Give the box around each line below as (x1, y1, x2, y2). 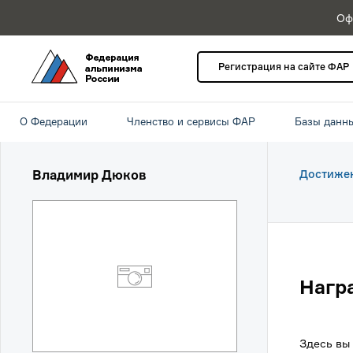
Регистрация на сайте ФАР (218, 61, 349, 72)
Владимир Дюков (32, 167, 147, 183)
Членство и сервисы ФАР (127, 115, 255, 128)
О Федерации (20, 115, 87, 128)
